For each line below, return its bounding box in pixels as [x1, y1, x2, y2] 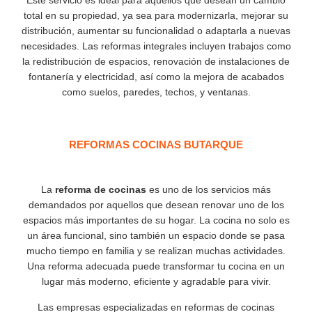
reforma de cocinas [55, 184, 146, 195]
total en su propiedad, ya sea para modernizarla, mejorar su [24, 10, 288, 21]
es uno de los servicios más [146, 184, 271, 195]
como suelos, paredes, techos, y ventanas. [61, 86, 251, 97]
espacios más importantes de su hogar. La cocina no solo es [22, 214, 290, 226]
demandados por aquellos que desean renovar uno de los [28, 199, 284, 210]
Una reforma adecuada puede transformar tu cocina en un [27, 260, 285, 272]
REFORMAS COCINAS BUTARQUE [69, 139, 243, 150]
